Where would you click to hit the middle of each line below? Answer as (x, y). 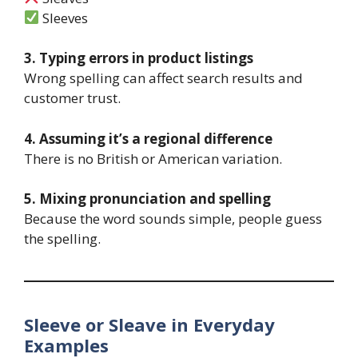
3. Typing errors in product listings (139, 58)
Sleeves (64, 18)
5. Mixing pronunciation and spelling (147, 199)
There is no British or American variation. (153, 158)
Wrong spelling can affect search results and (163, 78)
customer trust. (72, 98)
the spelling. (62, 239)
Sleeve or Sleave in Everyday (149, 325)
